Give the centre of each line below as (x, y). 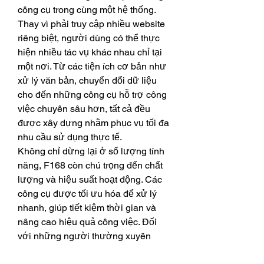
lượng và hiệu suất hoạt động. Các (90, 179)
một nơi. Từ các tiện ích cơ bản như (92, 66)
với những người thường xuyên (84, 236)
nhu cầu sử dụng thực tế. (70, 137)
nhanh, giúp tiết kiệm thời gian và (87, 207)
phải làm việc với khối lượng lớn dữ (93, 250)
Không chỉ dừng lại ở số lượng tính (91, 151)
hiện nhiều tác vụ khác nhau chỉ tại (90, 52)
